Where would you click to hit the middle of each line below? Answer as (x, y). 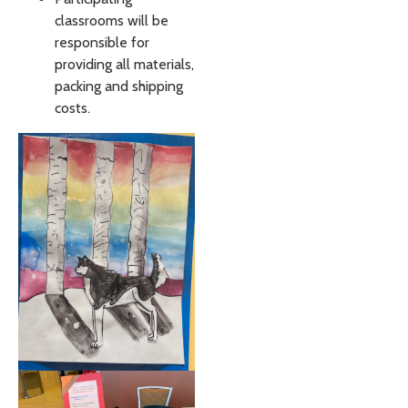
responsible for (102, 43)
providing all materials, (124, 65)
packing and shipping (119, 87)
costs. (72, 108)
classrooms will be (112, 21)
